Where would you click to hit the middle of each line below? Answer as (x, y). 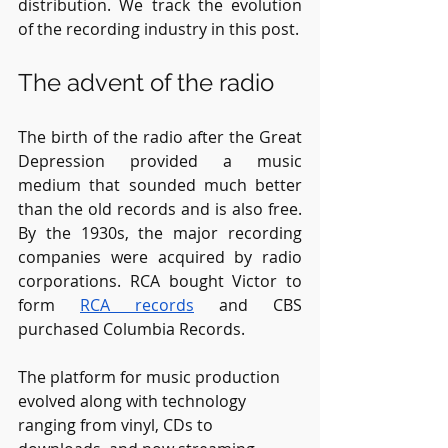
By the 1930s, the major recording (160, 232)
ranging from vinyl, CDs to (117, 424)
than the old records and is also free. (160, 208)
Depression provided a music (160, 160)
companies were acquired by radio (160, 256)
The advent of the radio (146, 82)
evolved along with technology (134, 400)
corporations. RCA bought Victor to (160, 280)
